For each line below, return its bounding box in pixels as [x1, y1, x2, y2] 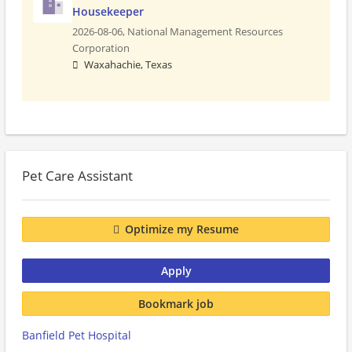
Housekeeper [72, 4, 144, 19]
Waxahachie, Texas [84, 58, 172, 71]
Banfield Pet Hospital [22, 328, 131, 343]
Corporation [72, 42, 130, 55]
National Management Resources [127, 25, 283, 38]
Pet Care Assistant [22, 167, 133, 185]
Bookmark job [138, 295, 214, 311]
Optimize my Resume [125, 222, 239, 237]
